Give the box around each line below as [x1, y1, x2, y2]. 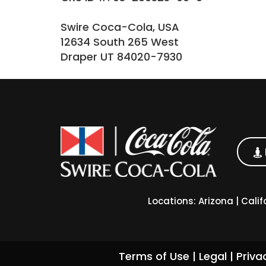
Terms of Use [118, 249, 189, 264]
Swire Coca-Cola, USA [61, 20, 179, 34]
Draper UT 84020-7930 [61, 49, 182, 64]
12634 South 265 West [61, 34, 179, 49]
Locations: [147, 194, 198, 207]
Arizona [198, 194, 233, 207]
